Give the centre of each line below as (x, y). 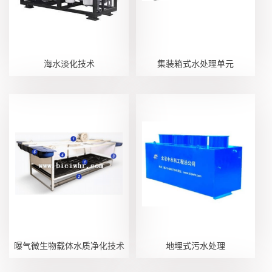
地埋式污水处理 (195, 245)
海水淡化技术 (69, 63)
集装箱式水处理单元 (195, 63)
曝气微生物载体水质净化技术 (69, 245)
